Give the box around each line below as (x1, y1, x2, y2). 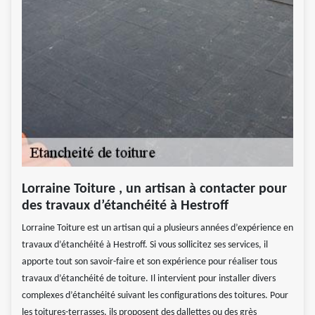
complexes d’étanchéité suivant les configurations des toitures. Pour (22, 290, 288, 301)
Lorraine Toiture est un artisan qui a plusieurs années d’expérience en (22, 222, 293, 233)
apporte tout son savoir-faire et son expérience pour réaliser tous (22, 256, 277, 267)
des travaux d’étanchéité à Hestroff (22, 198, 229, 213)
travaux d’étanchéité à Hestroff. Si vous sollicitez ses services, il (22, 239, 268, 250)
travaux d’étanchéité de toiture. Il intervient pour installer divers (22, 273, 276, 284)
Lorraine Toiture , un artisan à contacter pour (22, 181, 287, 196)
